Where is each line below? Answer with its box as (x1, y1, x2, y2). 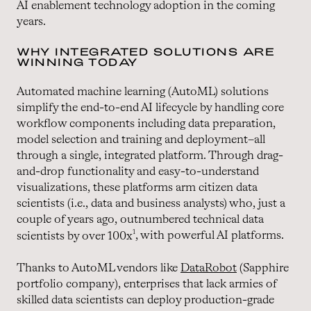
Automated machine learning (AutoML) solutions (17, 85, 269, 98)
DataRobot (180, 262, 237, 275)
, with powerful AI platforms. (135, 230, 287, 242)
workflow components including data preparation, (17, 117, 276, 130)
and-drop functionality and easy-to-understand (17, 165, 259, 178)
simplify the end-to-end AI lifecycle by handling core (17, 101, 284, 114)
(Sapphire (237, 262, 289, 275)
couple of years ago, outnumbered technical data (17, 213, 264, 226)
